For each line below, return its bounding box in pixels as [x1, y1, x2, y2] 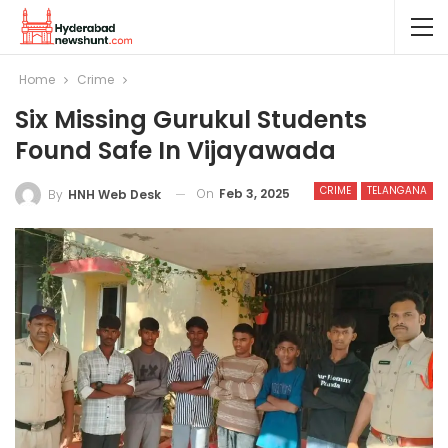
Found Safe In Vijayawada [15, 134, 336, 167]
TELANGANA [367, 183, 427, 198]
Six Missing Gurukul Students [15, 103, 367, 136]
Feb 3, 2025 [219, 185, 290, 202]
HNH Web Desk [68, 185, 161, 203]
